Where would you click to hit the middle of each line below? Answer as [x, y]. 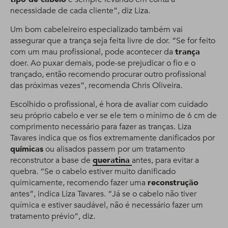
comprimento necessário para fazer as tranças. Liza [101, 127]
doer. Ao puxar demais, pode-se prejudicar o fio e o [103, 63]
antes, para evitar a [165, 160]
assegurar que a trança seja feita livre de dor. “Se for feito [113, 41]
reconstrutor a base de [51, 160]
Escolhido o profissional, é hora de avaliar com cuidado [109, 104]
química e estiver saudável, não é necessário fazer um [107, 205]
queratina [111, 160]
